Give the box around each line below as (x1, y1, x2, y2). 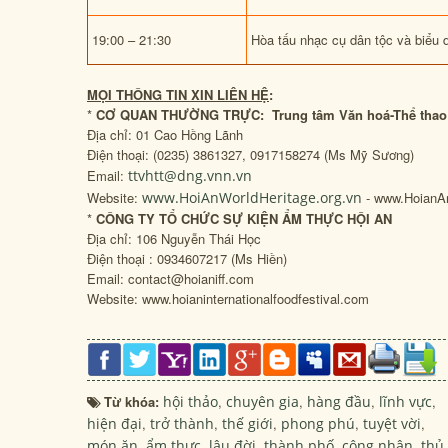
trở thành (150, 414, 214, 433)
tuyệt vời (363, 414, 421, 433)
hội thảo (163, 392, 218, 411)
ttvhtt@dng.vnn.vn (128, 166, 252, 185)
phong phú (281, 414, 355, 433)
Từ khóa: (104, 392, 163, 411)
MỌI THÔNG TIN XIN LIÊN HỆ (87, 85, 269, 104)
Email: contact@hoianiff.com (87, 269, 254, 288)
